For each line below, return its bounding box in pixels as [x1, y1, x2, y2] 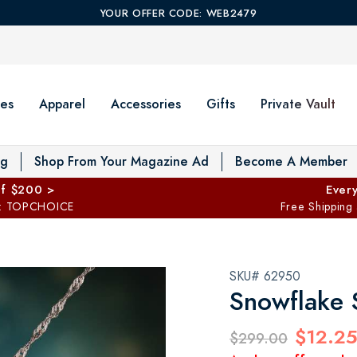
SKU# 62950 [229, 267, 300, 285]
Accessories [111, 95, 181, 113]
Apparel [39, 95, 85, 113]
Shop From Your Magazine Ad [34, 151, 209, 171]
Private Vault [261, 95, 335, 113]
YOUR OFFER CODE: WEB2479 [100, 6, 257, 21]
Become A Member [235, 151, 347, 171]
